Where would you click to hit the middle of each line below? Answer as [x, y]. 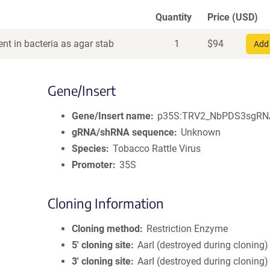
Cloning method [106, 229]
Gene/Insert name [111, 116]
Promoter [92, 165]
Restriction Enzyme [187, 229]
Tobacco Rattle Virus [157, 149]
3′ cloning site [101, 261]
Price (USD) [233, 17]
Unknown [201, 132]
